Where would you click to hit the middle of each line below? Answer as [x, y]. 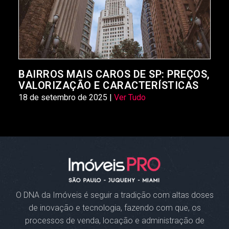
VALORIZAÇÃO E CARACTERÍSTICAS [109, 85]
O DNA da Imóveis [50, 195]
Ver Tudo [130, 97]
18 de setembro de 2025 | [66, 97]
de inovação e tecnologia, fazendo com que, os [114, 208]
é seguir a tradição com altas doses [148, 195]
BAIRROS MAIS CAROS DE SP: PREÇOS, [114, 74]
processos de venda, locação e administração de [114, 220]
